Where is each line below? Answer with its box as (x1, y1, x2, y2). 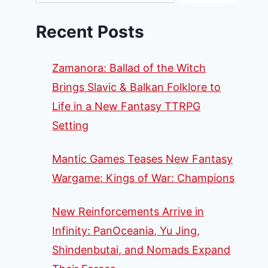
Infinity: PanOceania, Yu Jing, (52, 224, 200, 237)
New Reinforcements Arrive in (52, 205, 205, 218)
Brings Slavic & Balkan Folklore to (52, 80, 221, 93)
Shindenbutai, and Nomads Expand (52, 243, 231, 256)
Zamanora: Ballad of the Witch (52, 61, 206, 74)
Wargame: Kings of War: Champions (52, 171, 235, 184)
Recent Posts (36, 21, 145, 42)
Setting (52, 118, 89, 132)
